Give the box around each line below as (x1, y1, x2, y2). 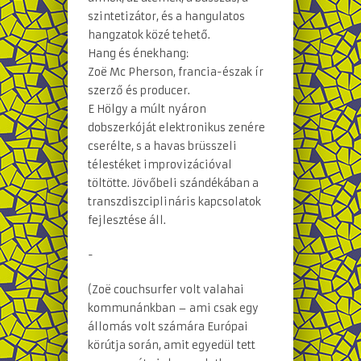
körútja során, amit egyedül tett (88, 338, 255, 353)
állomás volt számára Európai (88, 320, 248, 334)
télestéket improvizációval (88, 158, 232, 172)
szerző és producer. (88, 84, 190, 98)
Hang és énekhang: (88, 47, 189, 61)
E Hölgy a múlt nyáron (88, 102, 206, 117)
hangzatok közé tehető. (88, 28, 210, 43)
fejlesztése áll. (88, 214, 166, 228)
